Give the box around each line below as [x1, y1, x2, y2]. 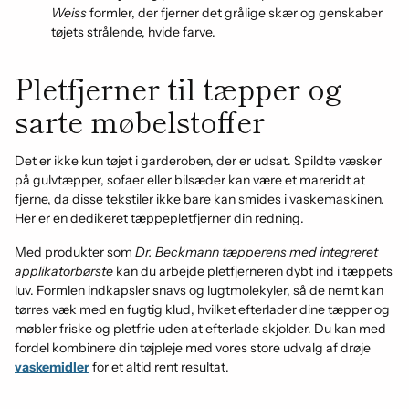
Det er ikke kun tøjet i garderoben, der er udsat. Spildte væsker [15, 152, 382, 169]
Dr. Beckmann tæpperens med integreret [135, 244, 378, 260]
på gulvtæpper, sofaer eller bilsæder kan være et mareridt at [15, 172, 365, 188]
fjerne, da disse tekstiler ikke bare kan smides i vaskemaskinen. [15, 191, 384, 207]
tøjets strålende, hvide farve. [51, 24, 215, 40]
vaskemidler [15, 359, 89, 375]
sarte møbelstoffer [15, 100, 265, 142]
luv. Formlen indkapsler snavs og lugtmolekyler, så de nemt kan [15, 282, 383, 299]
